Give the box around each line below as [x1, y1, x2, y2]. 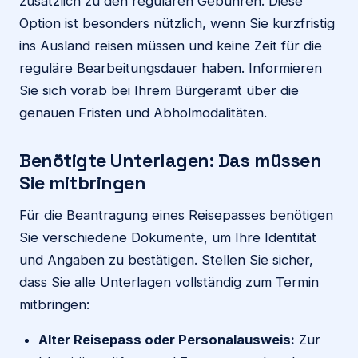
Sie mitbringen [19, 170, 146, 195]
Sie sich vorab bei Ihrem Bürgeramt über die [19, 82, 299, 98]
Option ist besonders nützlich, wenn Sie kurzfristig [19, 14, 335, 31]
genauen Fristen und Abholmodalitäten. [19, 104, 267, 121]
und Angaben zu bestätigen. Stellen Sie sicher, [19, 251, 313, 268]
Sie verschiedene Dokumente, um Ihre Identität [19, 229, 316, 245]
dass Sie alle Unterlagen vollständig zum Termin [19, 273, 319, 290]
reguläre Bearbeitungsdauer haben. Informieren [19, 59, 322, 76]
